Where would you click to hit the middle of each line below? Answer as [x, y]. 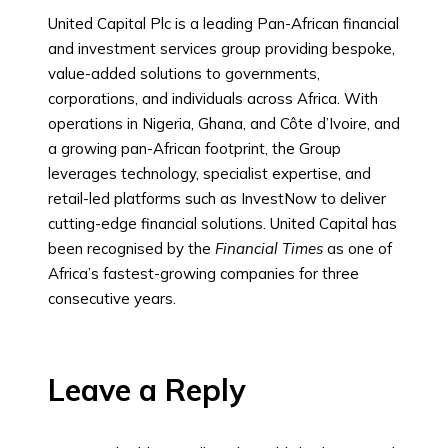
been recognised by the [131, 249]
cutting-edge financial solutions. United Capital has [222, 224]
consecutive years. [112, 299]
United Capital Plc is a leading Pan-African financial [223, 24]
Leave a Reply [146, 390]
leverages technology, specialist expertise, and [209, 174]
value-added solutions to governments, [184, 74]
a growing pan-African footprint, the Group [194, 149]
